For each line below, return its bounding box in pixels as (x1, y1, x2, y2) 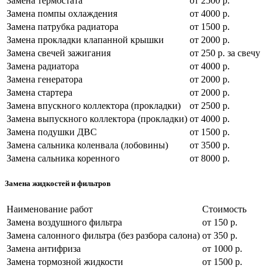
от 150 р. (202, 217, 237, 227)
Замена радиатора (7, 61, 79, 72)
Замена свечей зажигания (7, 48, 111, 59)
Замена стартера (7, 87, 72, 98)
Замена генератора (7, 74, 83, 85)
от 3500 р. (190, 140, 230, 151)
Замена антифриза (7, 243, 81, 254)
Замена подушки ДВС (7, 127, 97, 138)
